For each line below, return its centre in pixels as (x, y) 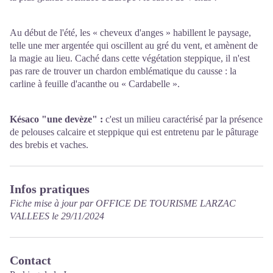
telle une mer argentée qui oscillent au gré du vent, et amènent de (134, 46)
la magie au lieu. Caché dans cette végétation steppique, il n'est (130, 58)
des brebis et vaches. (49, 145)
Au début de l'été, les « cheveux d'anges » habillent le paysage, (130, 33)
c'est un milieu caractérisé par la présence (183, 119)
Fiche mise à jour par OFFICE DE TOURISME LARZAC (123, 204)
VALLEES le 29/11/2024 (57, 216)
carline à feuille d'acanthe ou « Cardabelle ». (95, 84)
